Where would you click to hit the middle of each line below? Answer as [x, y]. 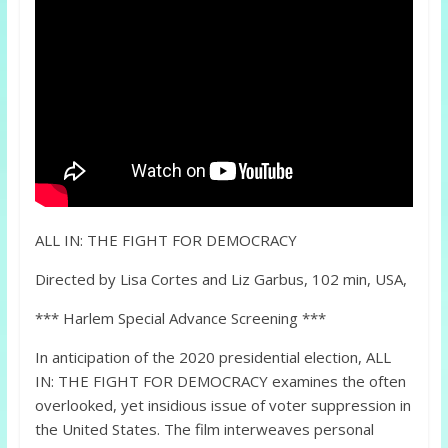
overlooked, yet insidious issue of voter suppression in [222, 405]
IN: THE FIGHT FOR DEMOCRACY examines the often [220, 381]
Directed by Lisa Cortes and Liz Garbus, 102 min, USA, [220, 279]
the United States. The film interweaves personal [204, 429]
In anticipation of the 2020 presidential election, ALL [212, 357]
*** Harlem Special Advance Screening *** [180, 318]
